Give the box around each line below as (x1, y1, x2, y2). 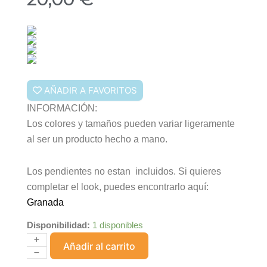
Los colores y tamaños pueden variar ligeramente (27, 119, 235, 129)
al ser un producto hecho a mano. (27, 134, 167, 144)
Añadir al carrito (63, 240, 135, 252)
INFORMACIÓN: (27, 103, 97, 113)
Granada (27, 197, 64, 207)
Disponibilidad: (27, 221, 90, 230)
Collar (26, 240, 49, 250)
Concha (26, 252, 57, 262)
